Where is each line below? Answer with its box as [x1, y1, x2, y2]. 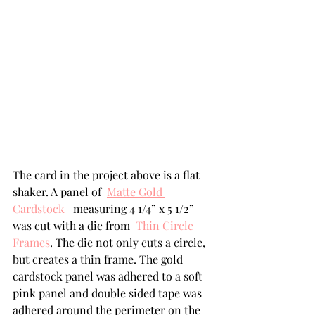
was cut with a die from [13, 218, 136, 233]
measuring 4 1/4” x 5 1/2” [67, 201, 197, 216]
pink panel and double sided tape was [13, 285, 205, 300]
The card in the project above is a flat [13, 167, 202, 182]
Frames [13, 235, 50, 250]
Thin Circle [136, 218, 196, 233]
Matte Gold [107, 184, 165, 199]
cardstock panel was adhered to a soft [13, 269, 205, 283]
